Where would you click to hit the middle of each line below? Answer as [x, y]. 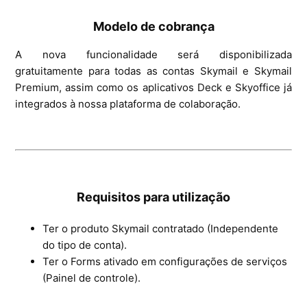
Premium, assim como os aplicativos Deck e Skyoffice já [153, 87]
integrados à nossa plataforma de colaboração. [128, 103]
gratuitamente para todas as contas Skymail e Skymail [153, 71]
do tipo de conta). [85, 245]
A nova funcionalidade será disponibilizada [153, 54]
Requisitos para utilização [153, 197]
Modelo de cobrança [153, 26]
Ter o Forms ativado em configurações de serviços [165, 261]
